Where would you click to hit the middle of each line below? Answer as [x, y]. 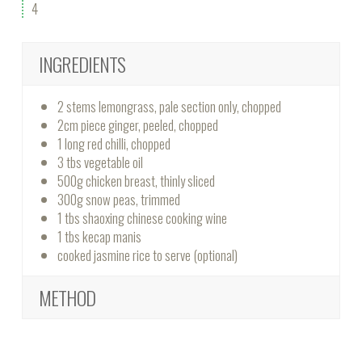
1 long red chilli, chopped [114, 144]
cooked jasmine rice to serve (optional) [148, 255]
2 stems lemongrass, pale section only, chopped [170, 107]
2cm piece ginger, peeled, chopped [138, 125]
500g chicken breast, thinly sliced [137, 181]
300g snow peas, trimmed [119, 200]
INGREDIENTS [82, 64]
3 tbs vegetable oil [101, 162]
